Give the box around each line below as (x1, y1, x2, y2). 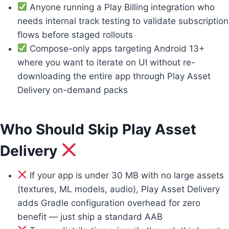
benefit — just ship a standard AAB (17, 211, 163, 222)
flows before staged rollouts (17, 29, 133, 40)
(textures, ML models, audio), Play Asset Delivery (17, 184, 220, 194)
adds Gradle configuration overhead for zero (17, 197, 200, 208)
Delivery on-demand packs (17, 84, 128, 95)
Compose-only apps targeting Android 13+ (27, 43, 205, 54)
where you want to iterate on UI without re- (17, 57, 195, 67)
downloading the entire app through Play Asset (17, 71, 211, 81)
